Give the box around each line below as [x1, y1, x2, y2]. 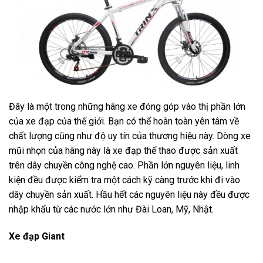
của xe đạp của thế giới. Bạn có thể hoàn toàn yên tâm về [9, 116, 239, 127]
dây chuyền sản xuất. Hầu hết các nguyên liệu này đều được [9, 189, 249, 201]
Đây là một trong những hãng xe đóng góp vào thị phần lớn [9, 101, 245, 113]
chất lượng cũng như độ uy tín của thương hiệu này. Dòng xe [9, 130, 251, 142]
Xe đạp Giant [9, 230, 65, 242]
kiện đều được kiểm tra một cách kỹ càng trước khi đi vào [9, 174, 240, 186]
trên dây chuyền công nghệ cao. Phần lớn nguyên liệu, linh [9, 160, 240, 171]
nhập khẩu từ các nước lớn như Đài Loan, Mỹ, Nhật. [9, 204, 214, 215]
